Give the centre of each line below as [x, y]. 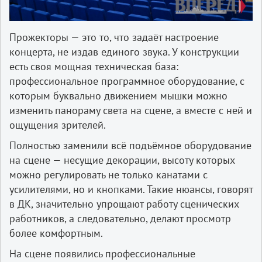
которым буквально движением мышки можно [118, 95]
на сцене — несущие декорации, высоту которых [122, 160]
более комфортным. [56, 233]
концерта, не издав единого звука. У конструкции [124, 51]
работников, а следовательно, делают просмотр [120, 218]
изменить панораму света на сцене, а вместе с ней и [131, 110]
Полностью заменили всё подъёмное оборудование [130, 145]
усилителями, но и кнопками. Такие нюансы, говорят [131, 189]
